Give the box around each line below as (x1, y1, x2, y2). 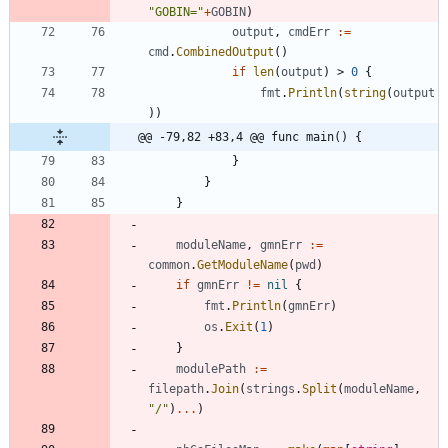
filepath (148, 381, 204, 396)
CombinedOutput (176, 44, 274, 59)
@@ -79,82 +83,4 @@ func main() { (138, 129, 362, 144)
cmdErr (288, 24, 330, 39)
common (148, 257, 190, 272)
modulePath (176, 361, 246, 376)
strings (246, 381, 295, 396)
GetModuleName (197, 257, 288, 272)
